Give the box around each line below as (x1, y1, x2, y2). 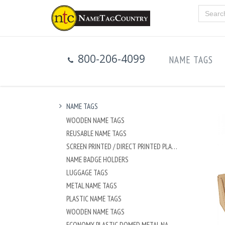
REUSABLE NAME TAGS (66, 128, 127, 138)
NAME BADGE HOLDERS (66, 154, 129, 164)
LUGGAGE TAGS (66, 167, 108, 177)
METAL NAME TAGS (66, 180, 117, 190)
